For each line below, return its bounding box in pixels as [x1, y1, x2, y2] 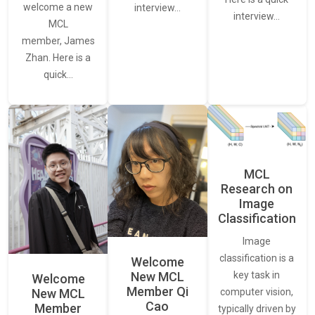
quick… [43, 68, 73, 80]
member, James [21, 34, 95, 46]
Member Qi [126, 284, 188, 300]
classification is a [219, 252, 295, 264]
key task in [233, 269, 281, 281]
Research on [221, 181, 293, 197]
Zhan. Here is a [25, 51, 91, 63]
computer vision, [220, 286, 294, 298]
